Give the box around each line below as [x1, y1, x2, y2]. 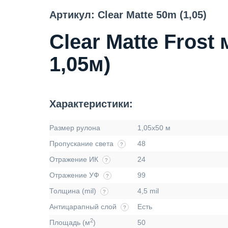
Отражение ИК [49, 155, 98, 163]
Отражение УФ [49, 171, 99, 179]
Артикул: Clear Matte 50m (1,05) [49, 9, 207, 20]
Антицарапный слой [49, 203, 117, 211]
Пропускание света [49, 139, 113, 148]
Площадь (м [49, 218, 90, 226]
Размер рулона [49, 124, 100, 132]
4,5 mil [137, 187, 159, 195]
